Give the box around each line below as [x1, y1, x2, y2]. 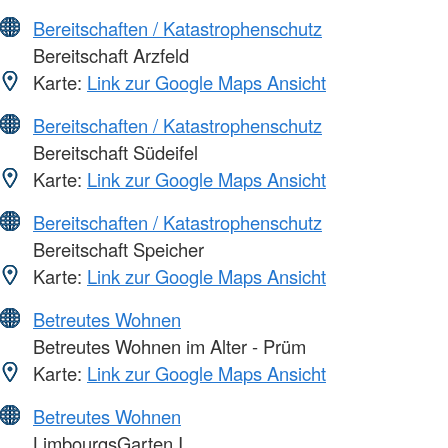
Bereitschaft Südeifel [28, 138, 198, 165]
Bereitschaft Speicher [28, 235, 204, 262]
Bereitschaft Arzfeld [28, 41, 189, 68]
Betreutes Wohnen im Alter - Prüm [28, 332, 306, 359]
